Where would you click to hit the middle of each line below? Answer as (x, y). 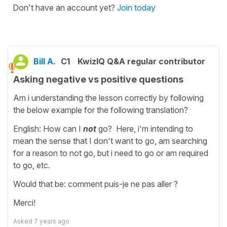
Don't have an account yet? (65, 7)
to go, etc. (32, 165)
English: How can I (48, 129)
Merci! (24, 203)
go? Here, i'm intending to (145, 129)
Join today (136, 7)
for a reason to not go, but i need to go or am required (111, 153)
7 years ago (52, 221)
